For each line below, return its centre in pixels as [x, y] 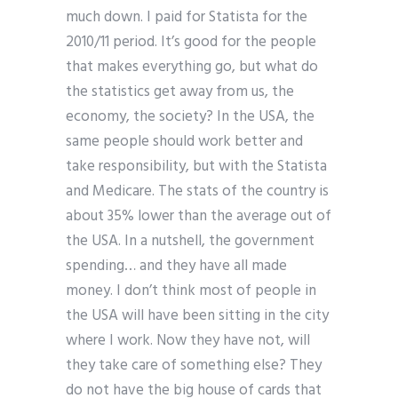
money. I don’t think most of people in [191, 291]
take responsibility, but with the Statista [196, 167]
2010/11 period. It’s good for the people [191, 43]
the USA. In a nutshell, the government [190, 242]
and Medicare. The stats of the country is [197, 192]
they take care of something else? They [194, 366]
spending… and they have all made [176, 267]
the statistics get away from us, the [180, 92]
